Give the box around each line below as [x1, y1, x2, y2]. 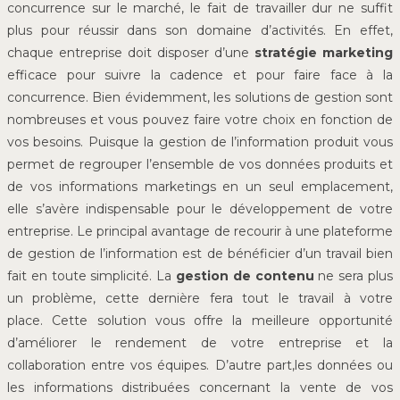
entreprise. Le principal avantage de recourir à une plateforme [7, 223, 393, 240]
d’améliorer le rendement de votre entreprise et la [7, 335, 393, 352]
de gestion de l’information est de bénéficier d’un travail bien [7, 246, 393, 262]
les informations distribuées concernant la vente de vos [7, 379, 393, 396]
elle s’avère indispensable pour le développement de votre [7, 201, 393, 218]
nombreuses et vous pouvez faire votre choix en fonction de [7, 112, 393, 129]
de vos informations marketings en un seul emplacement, [7, 179, 393, 196]
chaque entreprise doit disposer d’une [7, 45, 254, 62]
